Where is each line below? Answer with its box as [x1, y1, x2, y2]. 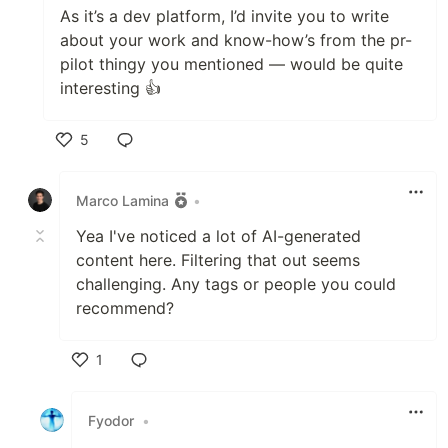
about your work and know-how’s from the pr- [60, 30, 412, 50]
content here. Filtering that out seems [76, 250, 360, 270]
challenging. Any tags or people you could [76, 274, 396, 294]
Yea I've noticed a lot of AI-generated [76, 226, 361, 246]
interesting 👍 [60, 78, 161, 98]
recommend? [76, 298, 174, 318]
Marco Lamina [76, 191, 169, 209]
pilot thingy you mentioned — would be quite [60, 54, 403, 74]
